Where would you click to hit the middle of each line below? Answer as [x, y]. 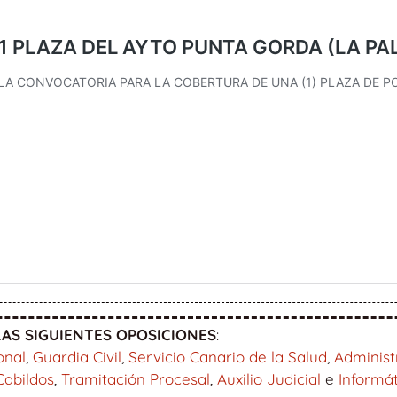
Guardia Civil [77, 357]
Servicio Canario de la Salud [228, 357]
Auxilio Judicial [269, 379]
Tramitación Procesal [136, 379]
